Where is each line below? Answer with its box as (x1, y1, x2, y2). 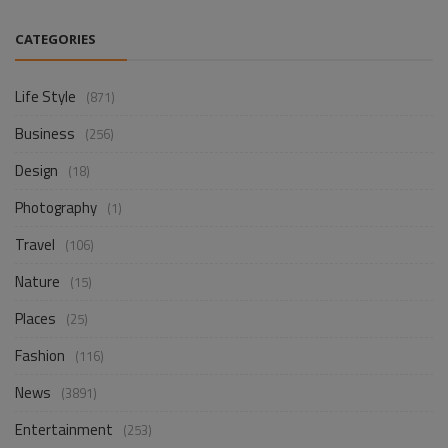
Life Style (15, 84, 76, 108)
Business (15, 121, 75, 145)
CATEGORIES (15, 29, 96, 52)
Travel (15, 232, 55, 256)
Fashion (15, 343, 65, 367)
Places (15, 306, 56, 330)
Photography (15, 195, 97, 219)
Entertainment (15, 417, 113, 441)
